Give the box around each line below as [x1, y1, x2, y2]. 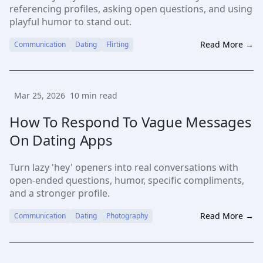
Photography [106, 211, 148, 221]
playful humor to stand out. [9, 15, 131, 28]
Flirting [106, 39, 129, 49]
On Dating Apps [9, 130, 113, 150]
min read [79, 90, 117, 101]
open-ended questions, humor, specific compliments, [9, 174, 244, 187]
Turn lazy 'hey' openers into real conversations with [9, 161, 238, 174]
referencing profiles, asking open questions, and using [9, 2, 252, 15]
